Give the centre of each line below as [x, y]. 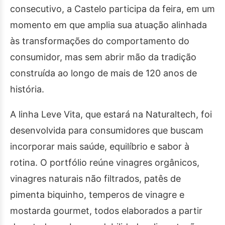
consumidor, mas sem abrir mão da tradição [103, 57]
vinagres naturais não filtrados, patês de [95, 179]
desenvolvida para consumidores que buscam [107, 131]
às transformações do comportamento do [100, 41]
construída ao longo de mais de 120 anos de [103, 73]
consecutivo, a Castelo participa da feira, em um [113, 9]
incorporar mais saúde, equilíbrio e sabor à [100, 147]
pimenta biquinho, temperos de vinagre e [97, 195]
